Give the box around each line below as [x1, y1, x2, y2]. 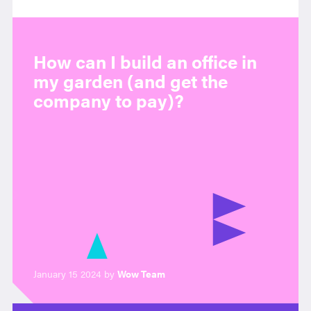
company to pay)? [33, 87, 184, 113]
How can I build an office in [33, 49, 257, 74]
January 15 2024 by [33, 267, 115, 281]
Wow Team [117, 267, 165, 281]
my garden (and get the [33, 68, 228, 94]
